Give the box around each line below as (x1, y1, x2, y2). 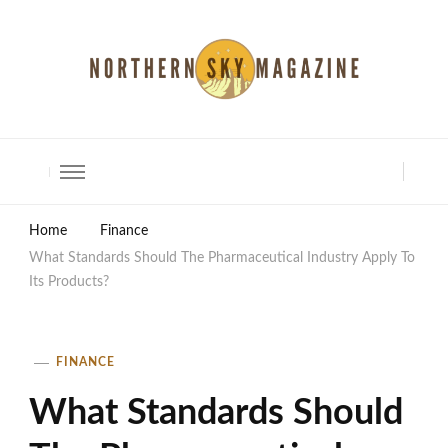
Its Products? (29, 275, 109, 290)
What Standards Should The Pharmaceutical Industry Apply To (29, 251, 415, 266)
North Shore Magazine (29, 111, 302, 145)
